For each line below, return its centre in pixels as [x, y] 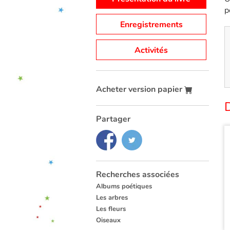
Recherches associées [138, 175]
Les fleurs [111, 209]
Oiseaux [108, 221]
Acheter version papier [140, 90]
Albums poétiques [124, 187]
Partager [113, 119]
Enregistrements [151, 25]
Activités [151, 51]
